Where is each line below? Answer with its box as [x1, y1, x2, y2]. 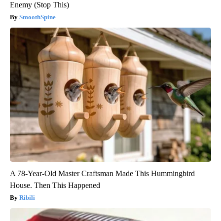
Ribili [19, 194, 35, 202]
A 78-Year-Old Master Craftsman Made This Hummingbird [10, 169, 195, 178]
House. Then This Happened [10, 181, 100, 190]
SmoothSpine [19, 13, 56, 21]
